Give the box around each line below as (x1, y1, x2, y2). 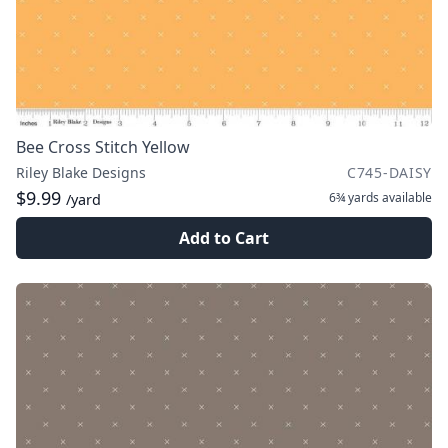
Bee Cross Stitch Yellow (16, 136, 190, 158)
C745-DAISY (347, 163, 432, 182)
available (379, 189, 432, 206)
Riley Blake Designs (16, 163, 146, 182)
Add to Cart (179, 227, 269, 249)
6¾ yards (329, 189, 379, 206)
